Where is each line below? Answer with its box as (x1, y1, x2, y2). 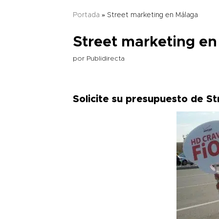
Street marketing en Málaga (107, 11, 198, 19)
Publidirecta (87, 55, 125, 62)
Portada (73, 11, 100, 19)
